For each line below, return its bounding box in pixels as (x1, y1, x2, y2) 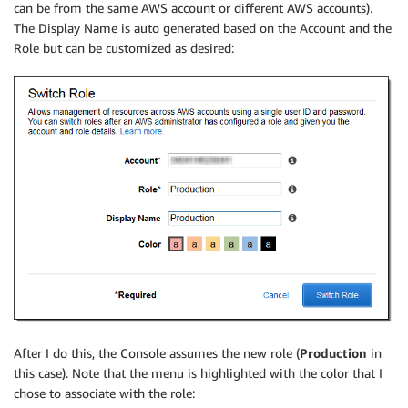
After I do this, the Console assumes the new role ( (14, 345, 300, 362)
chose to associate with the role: (14, 385, 195, 402)
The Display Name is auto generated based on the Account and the (14, 19, 392, 36)
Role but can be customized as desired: (14, 39, 234, 56)
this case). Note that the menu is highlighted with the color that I (14, 365, 382, 382)
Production (300, 345, 367, 362)
